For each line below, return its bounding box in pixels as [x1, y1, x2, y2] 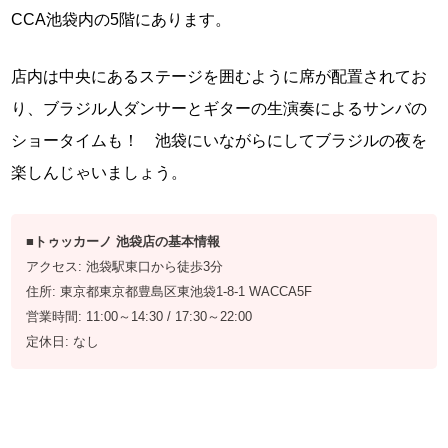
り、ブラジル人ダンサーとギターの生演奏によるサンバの [11, 100, 428, 118]
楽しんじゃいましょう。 [11, 164, 188, 182]
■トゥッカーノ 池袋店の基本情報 [26, 234, 221, 250]
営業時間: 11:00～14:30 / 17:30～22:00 [26, 309, 253, 325]
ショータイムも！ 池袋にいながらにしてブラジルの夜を [11, 132, 428, 150]
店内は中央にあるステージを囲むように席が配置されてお [11, 68, 428, 86]
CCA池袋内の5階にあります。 [11, 11, 232, 29]
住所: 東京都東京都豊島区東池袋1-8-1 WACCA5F [26, 284, 313, 300]
